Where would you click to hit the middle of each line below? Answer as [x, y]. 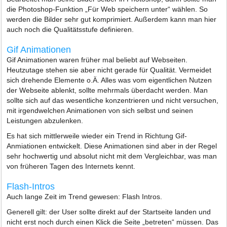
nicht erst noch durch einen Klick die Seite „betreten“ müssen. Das [113, 222]
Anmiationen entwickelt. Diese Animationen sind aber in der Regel [112, 146]
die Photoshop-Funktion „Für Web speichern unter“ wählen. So [107, 9]
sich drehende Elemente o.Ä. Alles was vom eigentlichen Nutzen [109, 80]
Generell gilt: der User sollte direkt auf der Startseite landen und [109, 212]
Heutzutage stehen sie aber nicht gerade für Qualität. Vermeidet [109, 70]
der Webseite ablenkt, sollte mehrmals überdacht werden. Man [107, 90]
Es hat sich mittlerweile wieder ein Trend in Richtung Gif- [97, 136]
